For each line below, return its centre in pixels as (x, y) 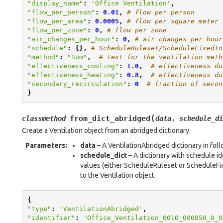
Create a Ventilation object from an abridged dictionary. (106, 130)
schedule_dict (104, 155)
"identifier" (51, 218)
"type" (39, 209)
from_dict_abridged (110, 118)
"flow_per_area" (57, 21)
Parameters (45, 145)
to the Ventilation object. (118, 175)
